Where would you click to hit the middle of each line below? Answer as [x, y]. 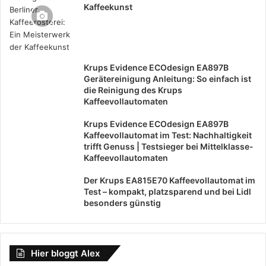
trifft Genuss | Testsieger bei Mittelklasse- [169, 146]
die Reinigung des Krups [133, 90]
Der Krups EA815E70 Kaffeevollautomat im [170, 180]
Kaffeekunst [108, 7]
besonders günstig [122, 202]
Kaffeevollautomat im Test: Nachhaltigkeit [168, 135]
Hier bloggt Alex [65, 253]
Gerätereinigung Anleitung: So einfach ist [167, 78]
